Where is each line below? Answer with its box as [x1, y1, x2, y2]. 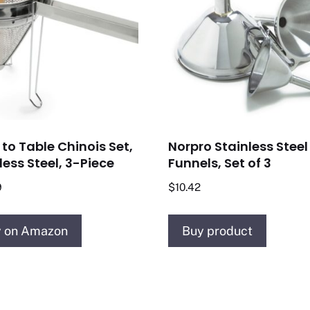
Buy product [182, 224, 253, 239]
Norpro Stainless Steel [168, 138, 309, 156]
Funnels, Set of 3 [168, 154, 272, 172]
